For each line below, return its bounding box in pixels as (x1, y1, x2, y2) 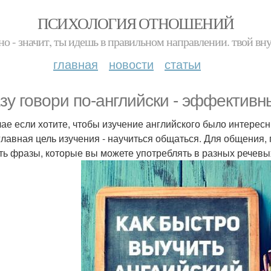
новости (109, 55, 154, 73)
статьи (165, 55, 201, 73)
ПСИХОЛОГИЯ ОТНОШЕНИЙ (37, 13, 234, 33)
